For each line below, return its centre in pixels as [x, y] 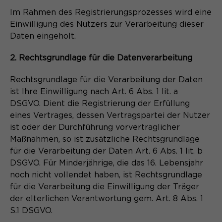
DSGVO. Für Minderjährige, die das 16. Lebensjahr [107, 163]
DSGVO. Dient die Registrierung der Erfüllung [100, 103]
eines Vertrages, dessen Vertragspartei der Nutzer [110, 115]
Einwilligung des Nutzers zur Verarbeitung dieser [107, 24]
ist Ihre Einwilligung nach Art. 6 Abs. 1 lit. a [94, 91]
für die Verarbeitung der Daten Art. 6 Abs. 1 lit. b [106, 151]
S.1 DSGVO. [31, 210]
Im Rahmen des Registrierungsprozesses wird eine [111, 12]
